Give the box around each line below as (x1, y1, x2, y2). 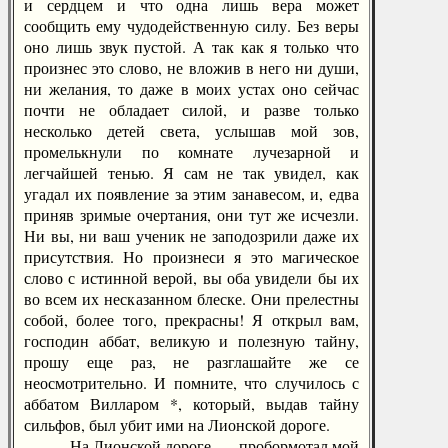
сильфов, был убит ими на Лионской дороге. (24, 414, 330, 435)
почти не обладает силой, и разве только (24, 99, 359, 120)
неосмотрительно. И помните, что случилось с (24, 372, 359, 393)
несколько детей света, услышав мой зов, (24, 120, 359, 141)
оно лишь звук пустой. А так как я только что (24, 36, 359, 57)
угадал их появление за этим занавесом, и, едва (24, 183, 359, 204)
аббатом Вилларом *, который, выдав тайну (24, 393, 359, 414)
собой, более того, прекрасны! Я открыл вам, (24, 309, 359, 330)
